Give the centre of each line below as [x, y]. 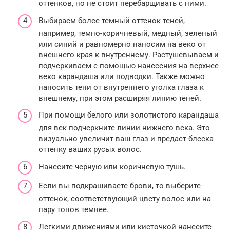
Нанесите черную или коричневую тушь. [112, 167]
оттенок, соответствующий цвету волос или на [125, 199]
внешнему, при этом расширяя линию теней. [120, 98]
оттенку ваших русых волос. [90, 150]
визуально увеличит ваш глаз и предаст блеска [126, 139]
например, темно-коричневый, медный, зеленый [128, 33]
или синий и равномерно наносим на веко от [122, 44]
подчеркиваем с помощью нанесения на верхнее [129, 65]
